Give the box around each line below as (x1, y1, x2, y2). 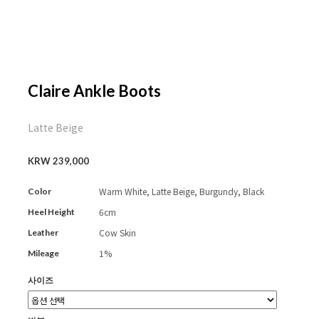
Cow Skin (99, 226, 136, 239)
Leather (28, 227, 58, 238)
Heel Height (28, 206, 75, 217)
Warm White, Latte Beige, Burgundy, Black (99, 185, 264, 197)
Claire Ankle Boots (28, 81, 161, 100)
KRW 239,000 (28, 155, 89, 167)
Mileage (28, 248, 59, 258)
